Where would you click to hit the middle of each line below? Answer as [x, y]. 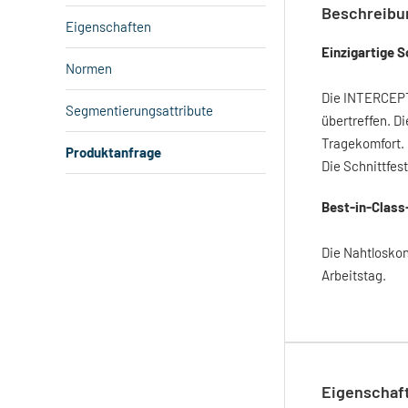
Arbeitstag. [354, 275]
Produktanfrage [113, 152]
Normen [89, 68]
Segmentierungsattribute [139, 110]
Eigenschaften [108, 26]
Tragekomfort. [363, 143]
